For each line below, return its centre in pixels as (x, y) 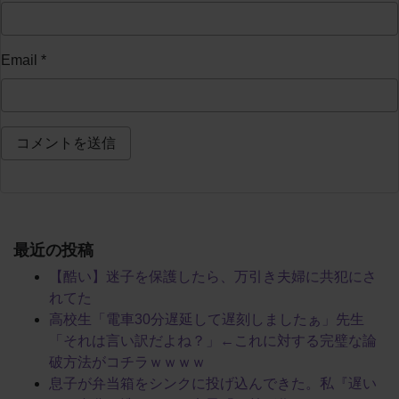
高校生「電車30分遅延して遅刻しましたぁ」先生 (207, 319)
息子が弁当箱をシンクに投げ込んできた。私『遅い (213, 383)
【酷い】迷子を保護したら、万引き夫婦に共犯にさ (213, 276)
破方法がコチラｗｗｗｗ (127, 362)
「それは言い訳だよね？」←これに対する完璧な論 (213, 340)
